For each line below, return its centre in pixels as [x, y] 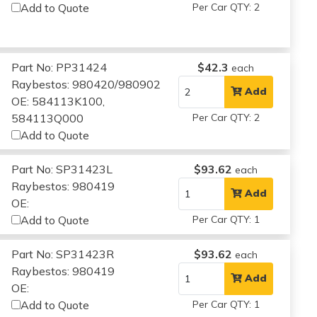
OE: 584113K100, [58, 101]
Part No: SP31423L [62, 169]
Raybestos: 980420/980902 [86, 84]
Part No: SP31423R [63, 254]
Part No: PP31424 [59, 67]
